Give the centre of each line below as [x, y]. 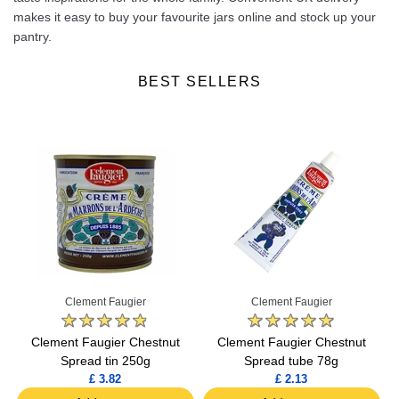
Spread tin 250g [105, 360]
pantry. [33, 37]
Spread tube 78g [292, 360]
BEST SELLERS [199, 81]
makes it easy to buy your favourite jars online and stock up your [195, 17]
